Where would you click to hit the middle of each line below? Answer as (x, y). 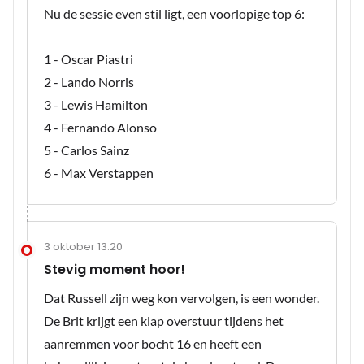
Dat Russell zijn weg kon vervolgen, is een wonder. (182, 298)
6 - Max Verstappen (99, 173)
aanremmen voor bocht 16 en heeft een (153, 344)
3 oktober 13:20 (83, 247)
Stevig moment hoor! (115, 270)
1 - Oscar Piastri (89, 59)
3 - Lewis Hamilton (96, 105)
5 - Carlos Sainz (87, 150)
